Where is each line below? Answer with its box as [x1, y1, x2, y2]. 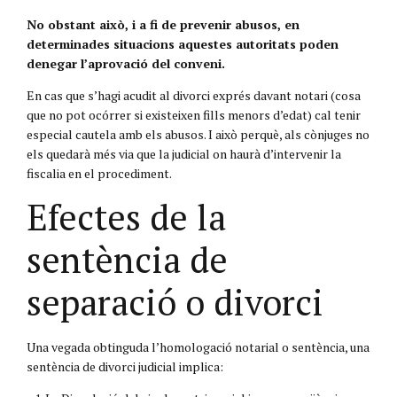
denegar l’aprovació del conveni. [27, 54, 225, 72]
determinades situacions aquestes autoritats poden [27, 35, 339, 52]
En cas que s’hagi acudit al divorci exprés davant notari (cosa [27, 86, 361, 104]
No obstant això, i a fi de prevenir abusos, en [27, 15, 300, 33]
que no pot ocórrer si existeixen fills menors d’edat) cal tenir [27, 105, 361, 123]
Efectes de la [27, 192, 226, 240]
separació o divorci [27, 277, 323, 325]
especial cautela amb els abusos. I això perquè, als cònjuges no [27, 125, 370, 143]
